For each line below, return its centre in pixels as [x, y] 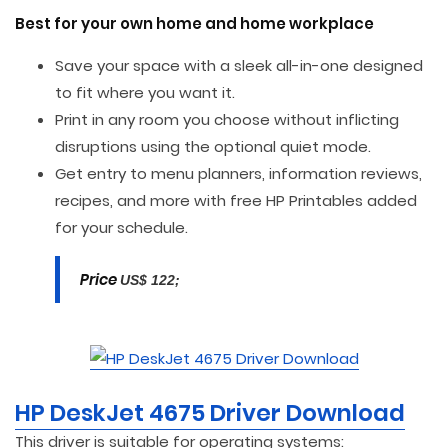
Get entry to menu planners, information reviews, [238, 173]
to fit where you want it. [145, 92]
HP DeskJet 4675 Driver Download [210, 413]
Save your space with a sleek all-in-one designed [239, 65]
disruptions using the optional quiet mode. [213, 146]
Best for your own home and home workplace [194, 23]
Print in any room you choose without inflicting [227, 119]
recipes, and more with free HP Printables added [236, 200]
